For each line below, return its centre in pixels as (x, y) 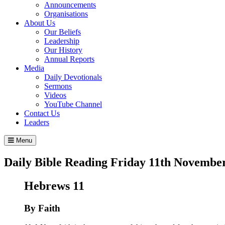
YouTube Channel (73, 104)
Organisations (66, 14)
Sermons (58, 86)
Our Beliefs (63, 32)
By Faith (42, 208)
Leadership (62, 41)
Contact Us (42, 113)
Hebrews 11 (54, 186)
